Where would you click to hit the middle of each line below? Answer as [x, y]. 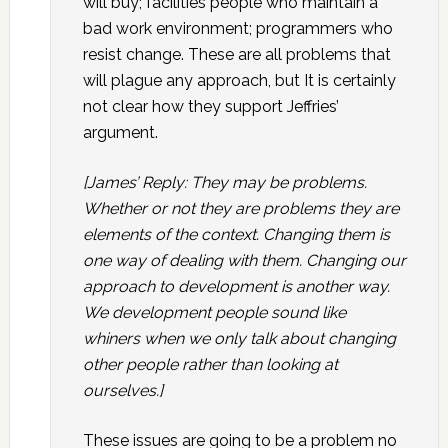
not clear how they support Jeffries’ [210, 106]
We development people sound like [214, 312]
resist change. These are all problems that [236, 54]
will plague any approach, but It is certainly [239, 80]
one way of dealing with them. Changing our [244, 260]
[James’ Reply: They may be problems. [224, 182]
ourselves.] [122, 390]
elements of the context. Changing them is [236, 234]
